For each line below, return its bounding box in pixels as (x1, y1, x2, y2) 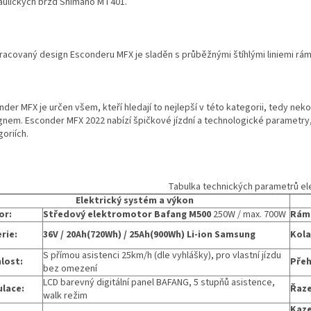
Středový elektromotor (43, 208, 152, 222)
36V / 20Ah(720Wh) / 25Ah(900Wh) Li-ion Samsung (43, 228, 255, 242)
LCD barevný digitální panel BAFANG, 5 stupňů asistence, (43, 276, 275, 290)
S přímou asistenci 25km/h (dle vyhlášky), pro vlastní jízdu (43, 249, 281, 263)
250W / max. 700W (211, 208, 286, 222)
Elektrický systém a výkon (76, 194, 194, 208)
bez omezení (43, 262, 97, 276)
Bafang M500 (154, 208, 211, 222)
